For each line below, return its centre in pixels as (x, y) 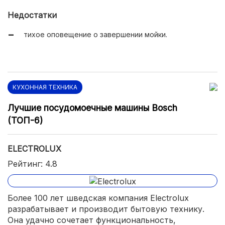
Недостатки (32, 15)
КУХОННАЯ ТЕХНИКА (45, 87)
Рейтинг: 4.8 (32, 164)
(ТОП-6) (25, 121)
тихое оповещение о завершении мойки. (95, 35)
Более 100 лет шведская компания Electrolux (98, 198)
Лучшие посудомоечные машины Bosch (92, 108)
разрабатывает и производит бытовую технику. (106, 209)
